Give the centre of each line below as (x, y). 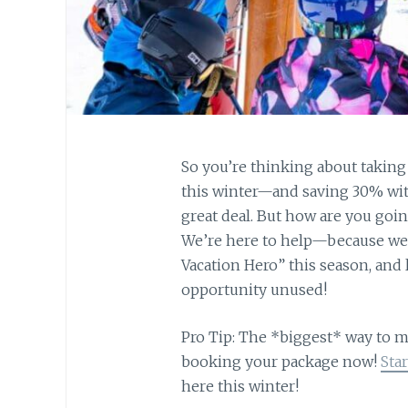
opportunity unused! (255, 289)
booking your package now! (280, 362)
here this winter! (240, 387)
